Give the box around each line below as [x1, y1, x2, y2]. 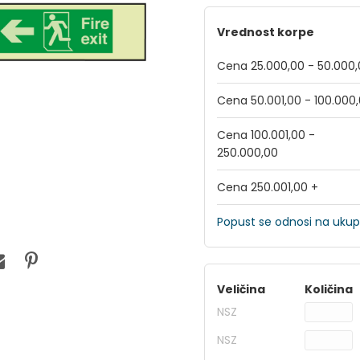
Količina [305, 281, 353, 297]
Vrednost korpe [217, 24, 314, 40]
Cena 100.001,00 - [217, 127, 315, 143]
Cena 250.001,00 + [217, 179, 318, 195]
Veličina [217, 281, 265, 297]
